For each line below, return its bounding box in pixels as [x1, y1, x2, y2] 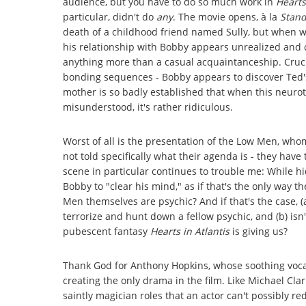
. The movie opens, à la [173, 10, 280, 23]
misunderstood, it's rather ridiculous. [63, 100, 233, 113]
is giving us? [229, 224, 288, 238]
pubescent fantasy [63, 224, 150, 238]
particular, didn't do [63, 10, 156, 23]
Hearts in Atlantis [150, 224, 229, 238]
